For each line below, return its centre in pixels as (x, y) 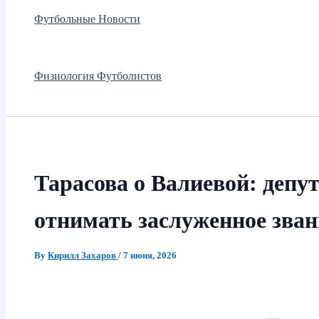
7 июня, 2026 (150, 255)
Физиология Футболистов (98, 76)
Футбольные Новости (87, 19)
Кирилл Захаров (83, 255)
